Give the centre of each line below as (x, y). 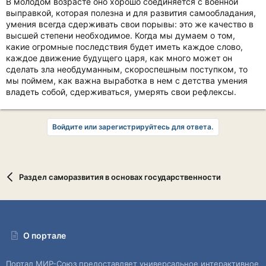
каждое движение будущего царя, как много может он (119, 58)
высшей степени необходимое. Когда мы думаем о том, (121, 35)
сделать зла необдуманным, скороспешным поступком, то (127, 69)
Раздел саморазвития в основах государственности (120, 177)
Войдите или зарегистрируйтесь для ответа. (133, 127)
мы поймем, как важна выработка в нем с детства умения (127, 80)
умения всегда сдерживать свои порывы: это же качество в (130, 24)
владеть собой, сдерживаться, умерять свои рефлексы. (121, 92)
